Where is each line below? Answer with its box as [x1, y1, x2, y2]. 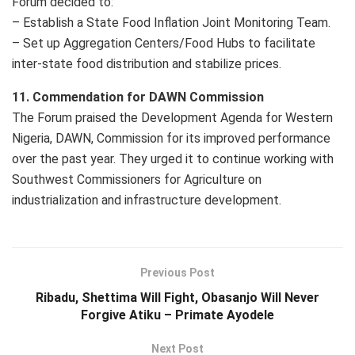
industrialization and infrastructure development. [12, 193, 281, 208]
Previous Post [140, 266, 215, 280]
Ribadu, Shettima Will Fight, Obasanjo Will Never [36, 290, 319, 306]
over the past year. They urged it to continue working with [12, 151, 334, 167]
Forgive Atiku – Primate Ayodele [81, 307, 274, 323]
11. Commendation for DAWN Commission [12, 90, 264, 105]
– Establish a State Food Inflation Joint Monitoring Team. [12, 15, 330, 31]
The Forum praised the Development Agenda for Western [12, 110, 333, 126]
